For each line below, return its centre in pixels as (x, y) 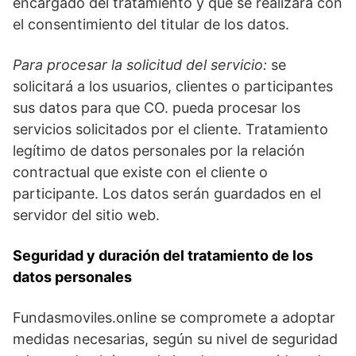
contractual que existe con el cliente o (140, 172)
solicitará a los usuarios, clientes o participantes (173, 87)
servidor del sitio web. (86, 215)
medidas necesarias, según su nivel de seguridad (175, 339)
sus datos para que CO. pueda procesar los (157, 108)
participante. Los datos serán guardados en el (167, 194)
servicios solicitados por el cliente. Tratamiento (170, 130)
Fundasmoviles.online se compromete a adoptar (174, 318)
